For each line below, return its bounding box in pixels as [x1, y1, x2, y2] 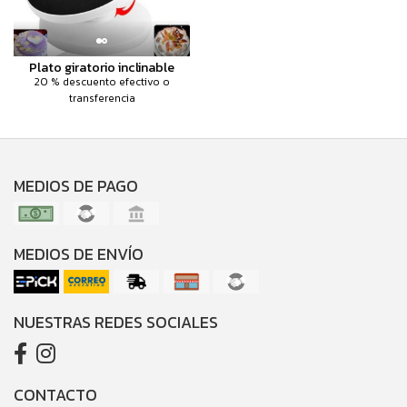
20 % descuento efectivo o [34, 73, 170, 90]
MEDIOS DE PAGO [14, 174, 138, 198]
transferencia [68, 89, 135, 106]
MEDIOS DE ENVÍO [14, 242, 144, 266]
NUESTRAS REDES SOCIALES [14, 310, 218, 334]
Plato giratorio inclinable [29, 56, 174, 77]
